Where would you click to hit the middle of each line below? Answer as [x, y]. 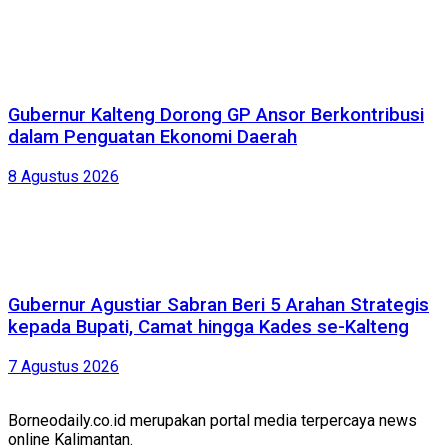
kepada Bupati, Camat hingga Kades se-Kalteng [208, 327]
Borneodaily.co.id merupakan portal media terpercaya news [212, 420]
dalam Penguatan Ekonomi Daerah [152, 136]
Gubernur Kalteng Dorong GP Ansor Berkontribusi [216, 114]
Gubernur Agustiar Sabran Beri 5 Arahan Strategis [218, 305]
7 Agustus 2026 [63, 366]
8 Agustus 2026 [63, 176]
